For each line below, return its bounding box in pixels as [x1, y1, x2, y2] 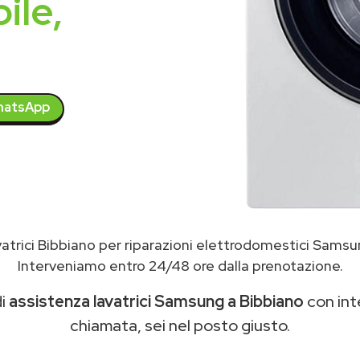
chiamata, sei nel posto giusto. [70, 315, 290, 336]
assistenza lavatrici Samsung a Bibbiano [9, 291, 304, 312]
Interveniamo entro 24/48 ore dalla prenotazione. [17, 256, 343, 275]
